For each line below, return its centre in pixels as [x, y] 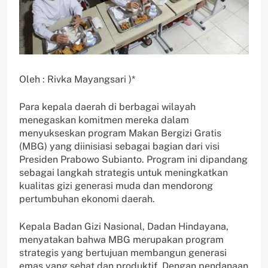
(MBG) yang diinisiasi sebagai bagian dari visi [119, 146]
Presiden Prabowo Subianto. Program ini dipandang [133, 159]
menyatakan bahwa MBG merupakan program [121, 239]
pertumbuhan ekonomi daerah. [87, 199]
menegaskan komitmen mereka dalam [104, 120]
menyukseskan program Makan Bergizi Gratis [120, 133]
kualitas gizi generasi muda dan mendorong [116, 185]
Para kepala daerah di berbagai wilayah [107, 106]
